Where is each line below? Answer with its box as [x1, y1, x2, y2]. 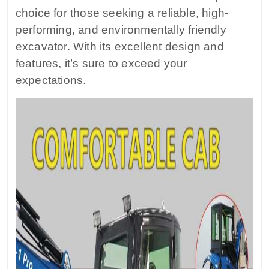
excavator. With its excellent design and [15, 40, 224, 53]
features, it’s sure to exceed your [15, 57, 187, 70]
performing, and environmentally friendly [15, 23, 226, 37]
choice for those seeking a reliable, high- [15, 7, 229, 20]
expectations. [15, 74, 86, 87]
